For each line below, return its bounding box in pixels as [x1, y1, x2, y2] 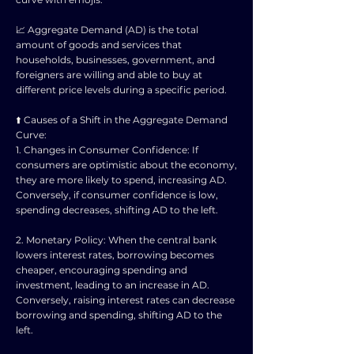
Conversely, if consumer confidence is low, [16, 189, 218, 201]
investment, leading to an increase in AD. [16, 279, 209, 291]
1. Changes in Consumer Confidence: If [16, 144, 198, 156]
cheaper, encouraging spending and [16, 264, 187, 276]
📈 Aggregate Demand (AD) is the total [16, 24, 198, 36]
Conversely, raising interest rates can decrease [16, 294, 235, 306]
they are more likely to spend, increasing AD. [16, 174, 227, 186]
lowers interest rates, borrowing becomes [16, 249, 214, 261]
